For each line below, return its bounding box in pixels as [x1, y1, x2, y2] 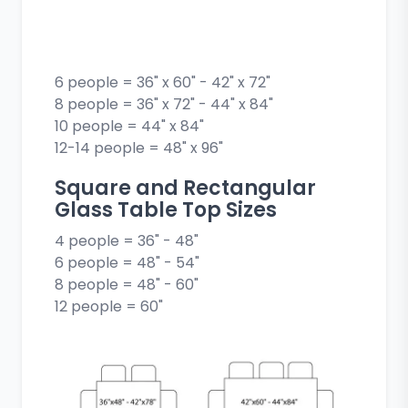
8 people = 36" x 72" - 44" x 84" [55, 94, 274, 116]
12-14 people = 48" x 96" [55, 138, 224, 159]
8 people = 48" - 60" [55, 274, 199, 296]
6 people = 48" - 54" [55, 252, 200, 274]
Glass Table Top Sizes [55, 196, 278, 225]
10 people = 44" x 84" [55, 116, 205, 138]
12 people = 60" [55, 296, 164, 318]
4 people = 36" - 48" [55, 230, 199, 252]
